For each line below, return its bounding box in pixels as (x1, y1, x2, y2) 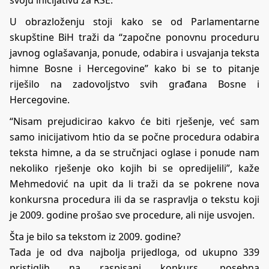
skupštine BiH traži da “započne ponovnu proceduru (10, 30, 259, 44)
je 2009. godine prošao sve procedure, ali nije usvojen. (10, 208, 255, 222)
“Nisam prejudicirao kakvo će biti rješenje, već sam (10, 114, 259, 128)
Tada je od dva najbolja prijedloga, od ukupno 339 (10, 245, 259, 259)
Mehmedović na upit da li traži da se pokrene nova (10, 177, 259, 190)
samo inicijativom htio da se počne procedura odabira (10, 130, 259, 144)
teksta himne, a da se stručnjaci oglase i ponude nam (10, 145, 259, 159)
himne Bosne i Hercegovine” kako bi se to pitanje (10, 61, 259, 75)
